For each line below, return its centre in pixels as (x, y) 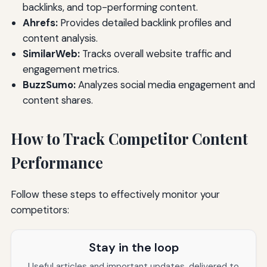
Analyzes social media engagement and (165, 84)
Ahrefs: (40, 22)
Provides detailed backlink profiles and (144, 22)
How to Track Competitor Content (129, 138)
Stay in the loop (133, 248)
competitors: (40, 210)
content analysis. (60, 38)
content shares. (58, 100)
